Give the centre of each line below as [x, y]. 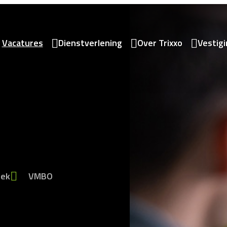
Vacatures [22, 43]
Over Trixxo [160, 43]
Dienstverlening [90, 43]
